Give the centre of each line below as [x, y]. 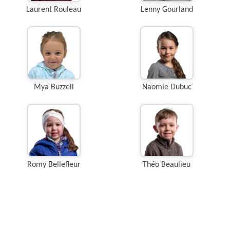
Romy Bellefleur [54, 165]
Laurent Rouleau [54, 10]
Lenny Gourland [167, 10]
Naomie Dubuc [167, 87]
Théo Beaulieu [167, 165]
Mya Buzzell [54, 87]
